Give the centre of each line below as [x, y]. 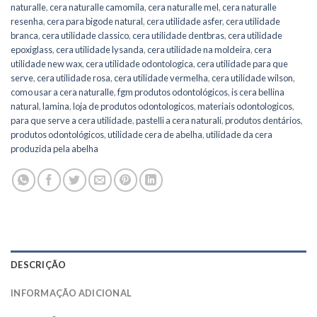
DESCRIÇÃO [39, 264]
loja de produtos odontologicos [133, 106]
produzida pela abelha [54, 148]
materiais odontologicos [245, 106]
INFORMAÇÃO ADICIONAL [71, 293]
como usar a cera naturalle [62, 92]
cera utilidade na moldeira [199, 49]
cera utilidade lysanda [100, 49]
